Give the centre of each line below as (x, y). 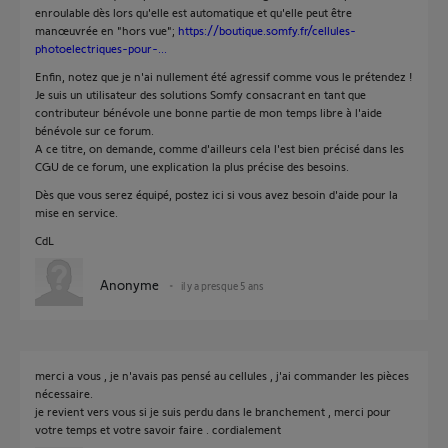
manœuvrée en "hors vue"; (106, 30)
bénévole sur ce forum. (94, 130)
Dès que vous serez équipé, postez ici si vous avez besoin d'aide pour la (216, 194)
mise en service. (76, 212)
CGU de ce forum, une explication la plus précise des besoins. (192, 166)
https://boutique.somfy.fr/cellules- (267, 30)
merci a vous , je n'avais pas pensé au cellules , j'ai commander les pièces (222, 375)
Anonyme (129, 284)
